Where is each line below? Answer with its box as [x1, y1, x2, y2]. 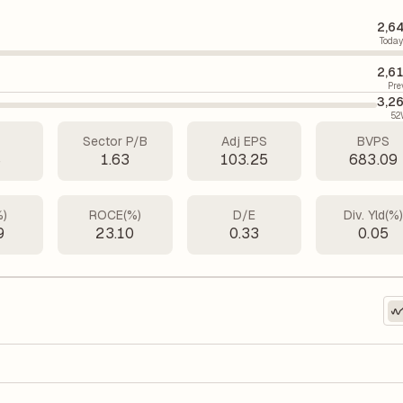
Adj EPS [220, 133, 267, 149]
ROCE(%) [88, 207, 141, 223]
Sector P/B [82, 133, 148, 149]
